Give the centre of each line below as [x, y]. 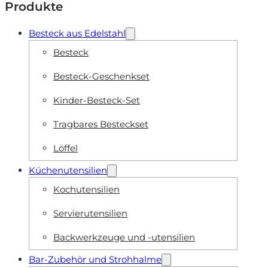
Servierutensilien [90, 213]
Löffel [66, 148]
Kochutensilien [86, 189]
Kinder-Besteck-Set [97, 100]
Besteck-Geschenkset [101, 76]
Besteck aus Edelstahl [77, 33]
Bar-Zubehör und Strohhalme [95, 259]
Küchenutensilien [68, 170]
